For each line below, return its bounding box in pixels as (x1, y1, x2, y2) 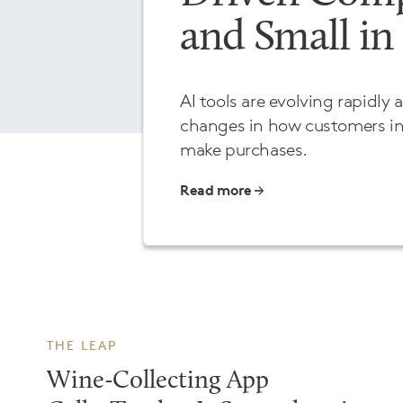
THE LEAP (47, 336, 117, 353)
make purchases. (180, 142, 308, 158)
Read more (180, 181, 253, 199)
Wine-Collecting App (47, 368, 269, 394)
